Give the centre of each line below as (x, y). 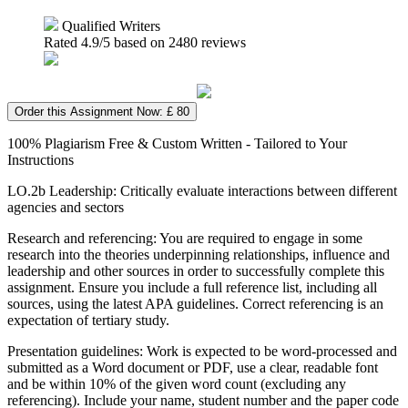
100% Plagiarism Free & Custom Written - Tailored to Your (177, 143)
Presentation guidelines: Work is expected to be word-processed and (202, 351)
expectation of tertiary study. (88, 320)
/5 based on (134, 42)
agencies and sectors (66, 207)
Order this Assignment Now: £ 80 (102, 111)
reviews (222, 42)
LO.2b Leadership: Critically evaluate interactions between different (202, 190)
